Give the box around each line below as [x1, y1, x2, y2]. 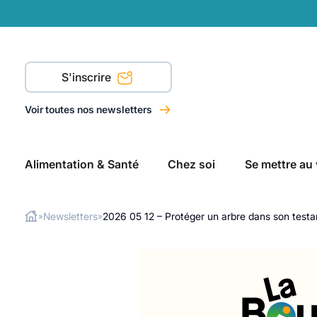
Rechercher [14, 230, 67, 242]
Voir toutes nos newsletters [25, 103, 154, 115]
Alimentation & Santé [25, 157, 139, 171]
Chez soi [168, 157, 216, 171]
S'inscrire [62, 70, 114, 84]
